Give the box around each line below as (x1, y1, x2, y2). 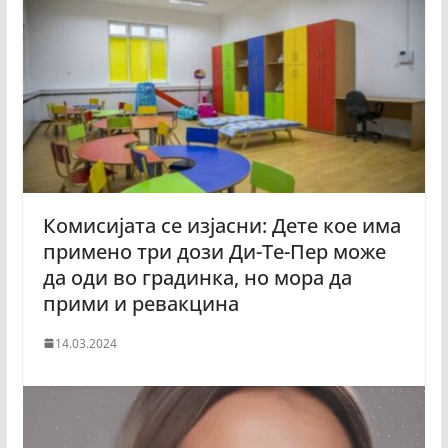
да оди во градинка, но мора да (42, 263, 352, 291)
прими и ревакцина (42, 289, 244, 317)
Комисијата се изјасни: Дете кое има (42, 211, 401, 239)
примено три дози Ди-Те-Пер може (42, 237, 386, 265)
